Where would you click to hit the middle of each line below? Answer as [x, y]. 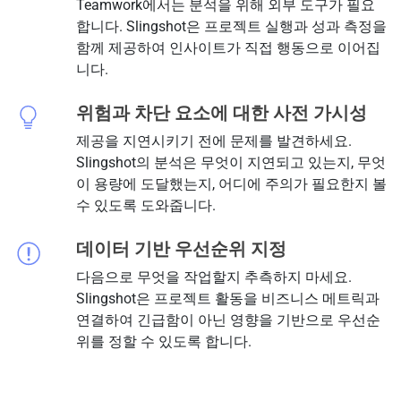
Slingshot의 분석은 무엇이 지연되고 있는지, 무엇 [230, 162]
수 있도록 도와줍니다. [145, 205]
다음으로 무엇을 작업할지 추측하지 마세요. [213, 277]
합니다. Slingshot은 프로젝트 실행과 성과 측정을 [231, 26]
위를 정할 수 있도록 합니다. [163, 341]
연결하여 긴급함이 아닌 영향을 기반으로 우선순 [228, 320]
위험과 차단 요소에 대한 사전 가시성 [221, 112]
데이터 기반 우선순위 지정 [181, 248]
